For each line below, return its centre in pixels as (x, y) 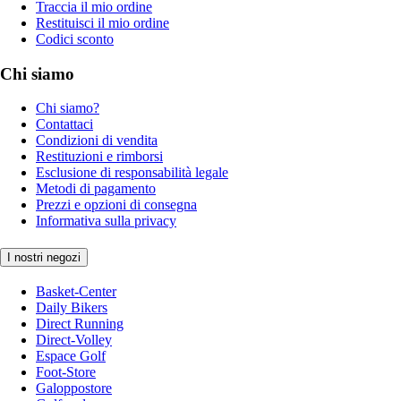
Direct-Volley (74, 339)
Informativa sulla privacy (106, 221)
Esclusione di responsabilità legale (132, 173)
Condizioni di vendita (97, 141)
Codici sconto (75, 38)
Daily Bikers (72, 307)
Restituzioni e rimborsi (99, 157)
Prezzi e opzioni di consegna (116, 205)
